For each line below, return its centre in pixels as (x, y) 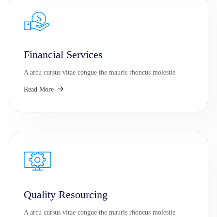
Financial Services (63, 55)
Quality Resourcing (66, 194)
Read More (40, 90)
